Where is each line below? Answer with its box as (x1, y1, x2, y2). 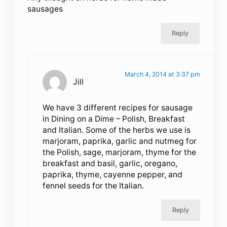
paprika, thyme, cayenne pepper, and (42, 169, 182, 179)
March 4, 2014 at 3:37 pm (124, 70, 200, 78)
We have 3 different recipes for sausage (42, 102, 193, 112)
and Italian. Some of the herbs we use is (42, 125, 191, 135)
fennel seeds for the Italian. (42, 180, 144, 191)
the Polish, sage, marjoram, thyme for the (42, 147, 196, 157)
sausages (27, 4, 63, 14)
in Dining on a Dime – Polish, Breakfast (42, 113, 185, 124)
